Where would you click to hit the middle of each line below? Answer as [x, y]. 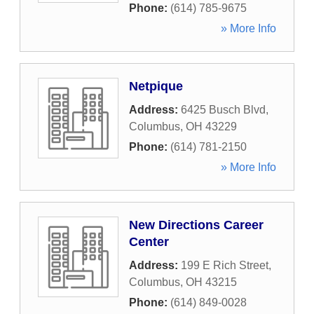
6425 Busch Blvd [223, 110]
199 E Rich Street [225, 265]
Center [149, 242]
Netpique [156, 86]
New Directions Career [196, 225]
